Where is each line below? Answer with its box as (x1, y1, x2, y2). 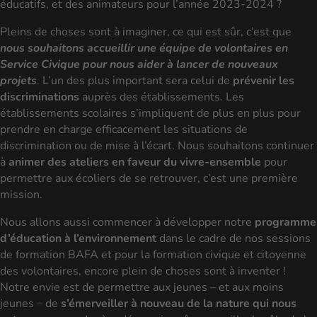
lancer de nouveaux (176, 57, 278, 72)
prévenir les (233, 73, 294, 88)
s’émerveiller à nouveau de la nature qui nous (61, 296, 296, 311)
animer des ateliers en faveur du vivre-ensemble (8, 154, 261, 170)
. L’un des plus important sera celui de (37, 73, 233, 88)
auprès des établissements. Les (79, 89, 244, 105)
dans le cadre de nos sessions (156, 231, 311, 246)
